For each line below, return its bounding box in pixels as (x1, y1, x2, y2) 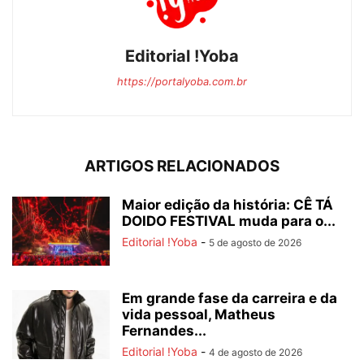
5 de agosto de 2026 (209, 236, 301, 249)
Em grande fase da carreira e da (122, 289, 337, 306)
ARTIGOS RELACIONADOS (84, 156, 279, 175)
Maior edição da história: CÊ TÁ (122, 196, 333, 213)
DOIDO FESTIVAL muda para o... (122, 212, 336, 229)
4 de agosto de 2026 (209, 345, 302, 358)
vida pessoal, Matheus (122, 305, 275, 323)
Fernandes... (122, 322, 206, 339)
